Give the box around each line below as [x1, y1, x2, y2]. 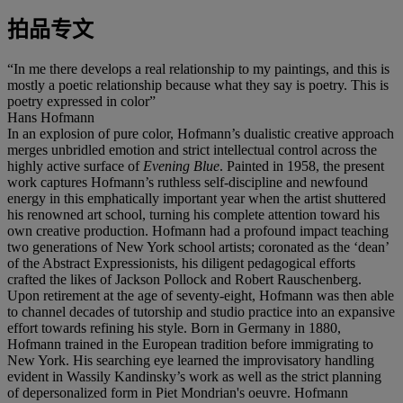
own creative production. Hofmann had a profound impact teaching [7, 222, 389, 238]
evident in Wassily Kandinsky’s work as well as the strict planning [7, 368, 381, 384]
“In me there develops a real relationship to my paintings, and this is [7, 60, 390, 76]
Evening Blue [143, 157, 219, 174]
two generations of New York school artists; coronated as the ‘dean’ [7, 238, 389, 255]
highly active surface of [7, 157, 143, 174]
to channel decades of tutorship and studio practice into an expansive [7, 303, 395, 319]
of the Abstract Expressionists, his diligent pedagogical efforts [7, 255, 355, 271]
